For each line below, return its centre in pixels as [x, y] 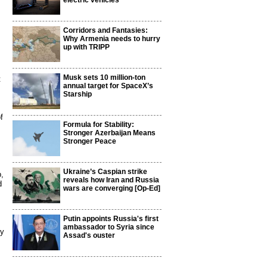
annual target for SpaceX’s [108, 86]
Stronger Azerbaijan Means [109, 133]
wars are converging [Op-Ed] [112, 188]
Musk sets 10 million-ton [104, 77]
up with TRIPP [86, 47]
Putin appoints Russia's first [111, 219]
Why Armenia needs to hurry [112, 39]
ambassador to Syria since [109, 227]
